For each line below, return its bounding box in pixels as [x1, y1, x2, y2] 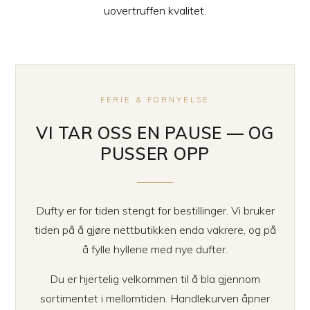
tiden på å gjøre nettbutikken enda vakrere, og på [34, 223, 276, 237]
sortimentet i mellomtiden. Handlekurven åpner [40, 291, 270, 305]
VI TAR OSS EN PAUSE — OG [36, 122, 274, 143]
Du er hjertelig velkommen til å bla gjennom [50, 272, 260, 286]
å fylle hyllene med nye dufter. [82, 242, 228, 256]
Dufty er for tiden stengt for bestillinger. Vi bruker [35, 203, 275, 217]
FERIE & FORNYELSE [100, 95, 210, 104]
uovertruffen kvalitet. [104, 3, 206, 17]
